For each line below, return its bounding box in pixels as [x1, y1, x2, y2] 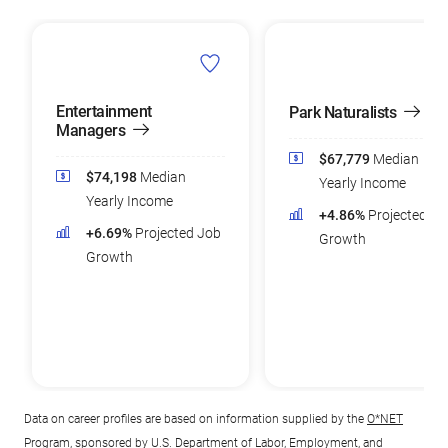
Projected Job [135, 225, 221, 241]
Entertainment [56, 102, 152, 121]
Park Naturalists [289, 103, 396, 122]
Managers [56, 121, 125, 140]
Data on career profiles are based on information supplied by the [24, 412, 367, 426]
